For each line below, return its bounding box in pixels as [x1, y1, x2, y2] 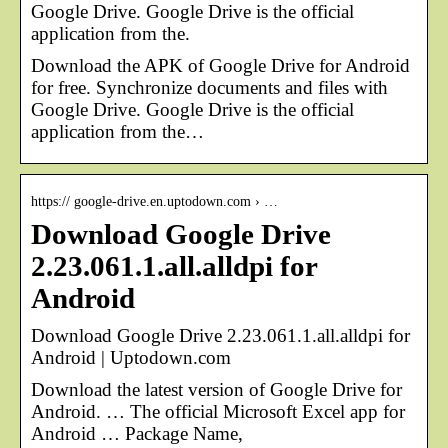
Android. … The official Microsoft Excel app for [31, 400, 405, 422]
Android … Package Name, [31, 422, 243, 444]
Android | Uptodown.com [31, 346, 231, 368]
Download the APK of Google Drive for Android [31, 54, 410, 76]
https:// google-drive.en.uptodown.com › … [31, 193, 278, 209]
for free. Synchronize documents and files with [31, 76, 388, 98]
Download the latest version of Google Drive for [31, 378, 402, 400]
